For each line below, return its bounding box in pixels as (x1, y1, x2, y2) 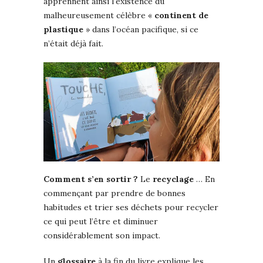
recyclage (153, 173, 194, 184)
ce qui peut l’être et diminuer (43, 215, 158, 227)
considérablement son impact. (43, 230, 160, 241)
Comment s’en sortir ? (43, 173, 138, 184)
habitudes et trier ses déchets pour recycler (43, 201, 218, 213)
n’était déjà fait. (43, 38, 103, 49)
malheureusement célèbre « (43, 9, 154, 21)
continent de (154, 9, 208, 21)
